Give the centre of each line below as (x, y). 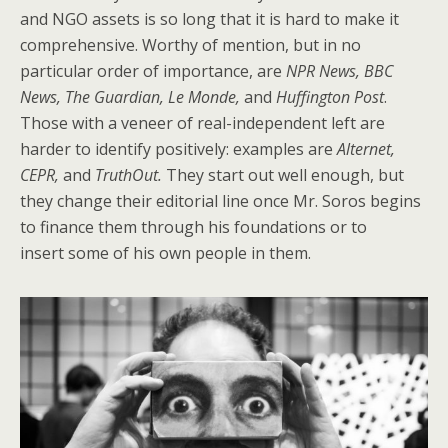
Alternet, (366, 148)
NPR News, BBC (339, 70)
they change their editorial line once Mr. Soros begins (220, 200)
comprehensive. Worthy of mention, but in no (190, 44)
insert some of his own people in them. (165, 252)
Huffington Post (330, 96)
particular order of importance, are (153, 70)
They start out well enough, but (283, 174)
